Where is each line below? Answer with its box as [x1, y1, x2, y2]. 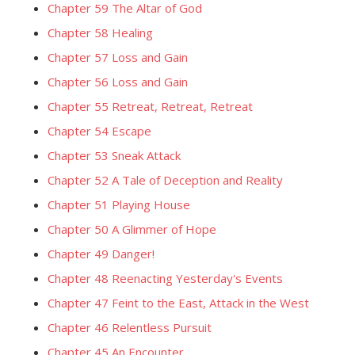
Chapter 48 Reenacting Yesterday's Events [48, 270, 283, 286]
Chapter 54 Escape [48, 123, 151, 139]
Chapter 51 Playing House [48, 197, 190, 212]
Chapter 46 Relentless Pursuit [48, 319, 212, 335]
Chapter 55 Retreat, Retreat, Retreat [48, 98, 253, 114]
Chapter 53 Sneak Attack [48, 147, 181, 163]
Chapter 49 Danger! [48, 246, 155, 261]
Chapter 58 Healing [48, 25, 153, 40]
